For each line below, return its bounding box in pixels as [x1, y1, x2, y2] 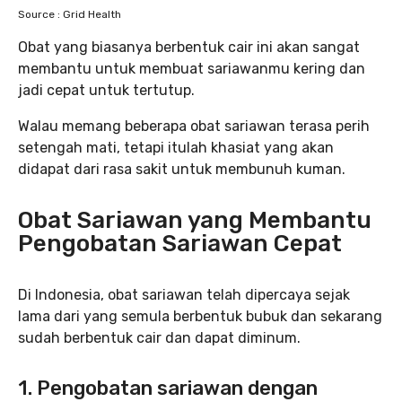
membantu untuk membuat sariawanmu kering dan [18, 59, 365, 77]
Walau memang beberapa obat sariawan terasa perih [18, 117, 370, 135]
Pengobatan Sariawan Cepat [18, 229, 342, 258]
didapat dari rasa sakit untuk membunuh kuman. [18, 160, 345, 178]
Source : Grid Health [18, 7, 121, 21]
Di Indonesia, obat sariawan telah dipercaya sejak [18, 285, 350, 303]
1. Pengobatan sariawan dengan [18, 375, 318, 400]
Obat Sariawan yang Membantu [18, 205, 371, 234]
